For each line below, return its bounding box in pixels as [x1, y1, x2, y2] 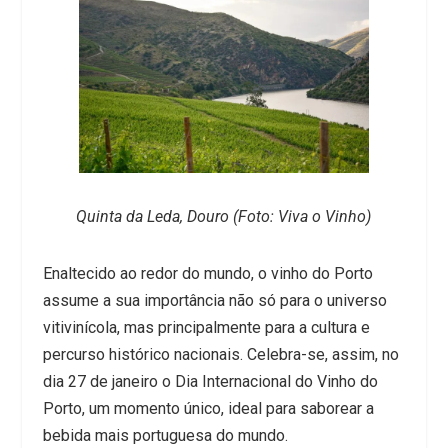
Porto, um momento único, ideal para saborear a [42, 399, 374, 419]
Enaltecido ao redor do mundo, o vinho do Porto [42, 264, 373, 284]
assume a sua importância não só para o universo [42, 291, 387, 311]
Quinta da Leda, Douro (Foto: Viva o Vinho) [76, 207, 372, 227]
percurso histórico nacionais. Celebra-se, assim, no [42, 345, 399, 365]
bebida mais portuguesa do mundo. [42, 426, 288, 446]
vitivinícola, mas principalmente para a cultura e [42, 318, 370, 338]
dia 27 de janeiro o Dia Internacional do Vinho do [42, 372, 378, 392]
